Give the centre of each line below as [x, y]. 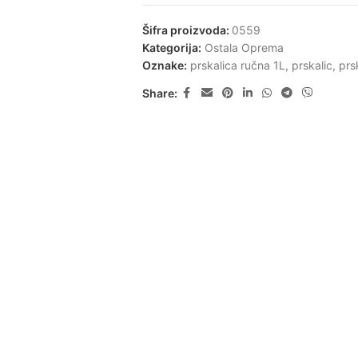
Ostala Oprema [244, 48]
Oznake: [164, 65]
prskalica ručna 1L [237, 65]
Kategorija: [171, 48]
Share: [159, 93]
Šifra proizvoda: [187, 30]
